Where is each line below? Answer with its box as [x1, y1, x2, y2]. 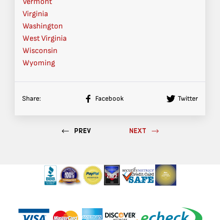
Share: [22, 94, 41, 103]
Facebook [95, 94, 124, 103]
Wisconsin [23, 46, 57, 56]
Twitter [178, 94, 198, 103]
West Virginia [23, 34, 67, 44]
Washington [23, 22, 63, 31]
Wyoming [23, 58, 55, 68]
